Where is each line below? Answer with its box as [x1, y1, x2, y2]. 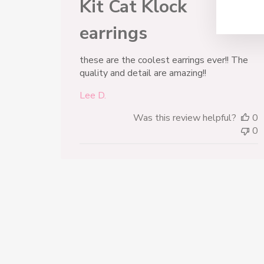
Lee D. [80, 89, 107, 103]
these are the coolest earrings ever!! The [80, 54, 249, 67]
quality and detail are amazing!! [80, 67, 207, 80]
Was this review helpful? [133, 111, 237, 125]
